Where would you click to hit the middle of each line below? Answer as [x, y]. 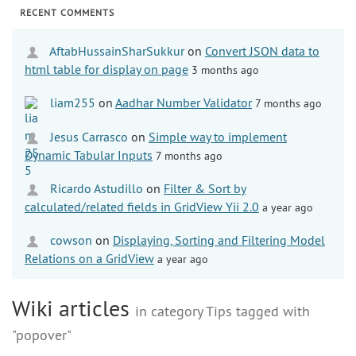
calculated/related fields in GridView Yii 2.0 [142, 206]
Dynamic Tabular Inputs [89, 155]
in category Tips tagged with [222, 311]
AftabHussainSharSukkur [116, 50]
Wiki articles [74, 308]
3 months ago [225, 70]
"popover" [42, 335]
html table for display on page [106, 69]
